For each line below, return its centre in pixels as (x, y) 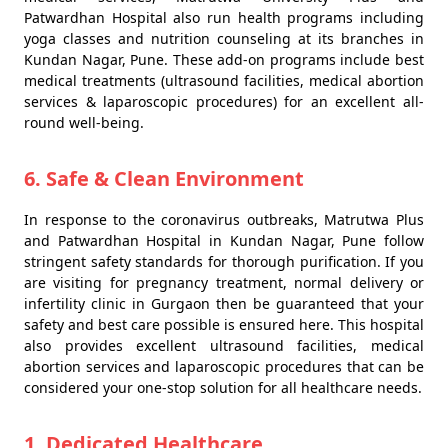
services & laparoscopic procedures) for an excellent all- (224, 101)
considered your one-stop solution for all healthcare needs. (223, 387)
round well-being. (84, 122)
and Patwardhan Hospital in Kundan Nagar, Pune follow (224, 240)
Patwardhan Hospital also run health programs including (224, 17)
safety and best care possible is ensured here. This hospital (224, 324)
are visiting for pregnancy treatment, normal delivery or (224, 282)
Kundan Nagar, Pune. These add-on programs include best (224, 59)
